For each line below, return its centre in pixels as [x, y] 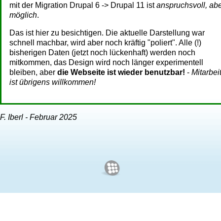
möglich [23, 15]
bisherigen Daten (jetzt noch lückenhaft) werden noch [102, 52]
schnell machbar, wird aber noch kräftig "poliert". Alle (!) [105, 42]
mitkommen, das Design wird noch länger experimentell [106, 62]
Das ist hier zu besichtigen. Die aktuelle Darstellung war [107, 33]
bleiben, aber [33, 72]
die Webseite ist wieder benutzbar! [121, 72]
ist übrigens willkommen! [53, 82]
